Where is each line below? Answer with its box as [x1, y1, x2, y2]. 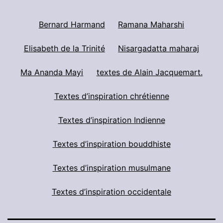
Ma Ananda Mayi [20, 67, 84, 77]
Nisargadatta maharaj [118, 43, 200, 53]
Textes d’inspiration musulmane [52, 162, 171, 173]
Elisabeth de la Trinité [23, 43, 105, 53]
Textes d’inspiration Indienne [58, 114, 165, 125]
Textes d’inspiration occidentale [52, 186, 171, 197]
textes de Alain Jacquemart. [96, 67, 203, 77]
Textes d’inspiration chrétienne [54, 91, 169, 101]
